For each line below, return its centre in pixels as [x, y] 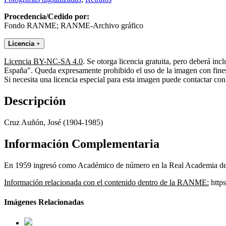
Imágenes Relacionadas [44, 202]
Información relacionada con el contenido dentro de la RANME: [106, 182]
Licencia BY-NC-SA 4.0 [43, 62]
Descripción [35, 101]
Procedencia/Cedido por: [47, 17]
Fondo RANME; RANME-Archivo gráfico [74, 26]
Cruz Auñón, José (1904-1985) [53, 123]
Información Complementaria [82, 144]
